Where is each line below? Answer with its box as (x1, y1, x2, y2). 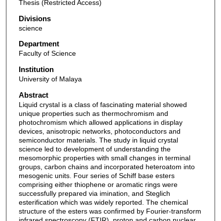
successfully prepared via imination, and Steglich (18, 189, 170, 197)
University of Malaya (18, 75, 82, 83)
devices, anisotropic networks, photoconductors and (18, 127, 181, 135)
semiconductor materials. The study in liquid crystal (18, 136, 178, 144)
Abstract (18, 90, 48, 99)
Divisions (18, 14, 51, 23)
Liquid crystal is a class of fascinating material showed (18, 100, 187, 109)
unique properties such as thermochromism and (18, 109, 168, 117)
